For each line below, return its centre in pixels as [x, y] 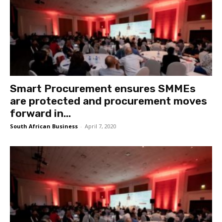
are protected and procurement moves [109, 101]
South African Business [44, 126]
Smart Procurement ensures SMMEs [103, 89]
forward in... [40, 113]
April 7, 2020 [101, 126]
